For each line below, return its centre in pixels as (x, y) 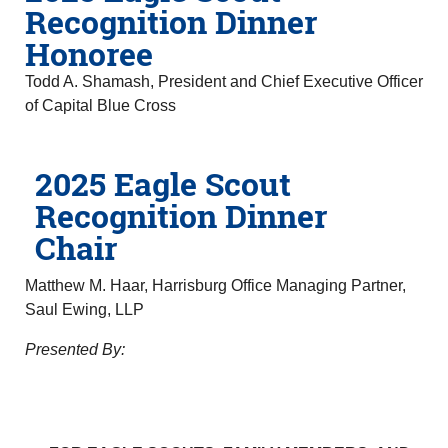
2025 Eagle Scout (163, 183)
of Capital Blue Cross (100, 105)
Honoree (89, 53)
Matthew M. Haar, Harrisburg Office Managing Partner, (215, 285)
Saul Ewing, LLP (84, 309)
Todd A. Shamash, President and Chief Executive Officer (224, 81)
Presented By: (75, 349)
